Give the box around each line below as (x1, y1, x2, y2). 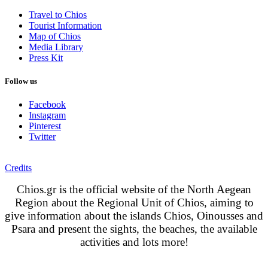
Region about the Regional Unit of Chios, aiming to (14, 196, 254, 209)
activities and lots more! (80, 236, 188, 249)
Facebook (29, 99, 66, 110)
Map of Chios (29, 31, 81, 41)
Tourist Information (29, 20, 102, 31)
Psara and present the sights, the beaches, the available (11, 223, 257, 236)
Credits (5, 163, 32, 173)
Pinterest (29, 121, 61, 132)
